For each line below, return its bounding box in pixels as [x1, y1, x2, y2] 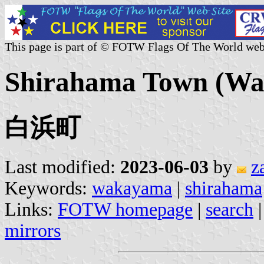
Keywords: [5, 177, 92, 199]
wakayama [92, 177, 172, 199]
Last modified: [5, 156, 120, 177]
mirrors [5, 220, 61, 241]
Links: [5, 199, 58, 220]
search [206, 199, 253, 220]
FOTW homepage [58, 199, 193, 220]
